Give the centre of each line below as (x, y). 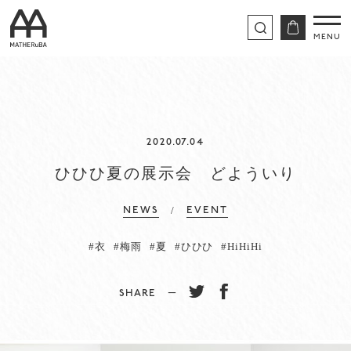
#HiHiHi (242, 246)
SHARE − (154, 293)
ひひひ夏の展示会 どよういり (175, 172)
